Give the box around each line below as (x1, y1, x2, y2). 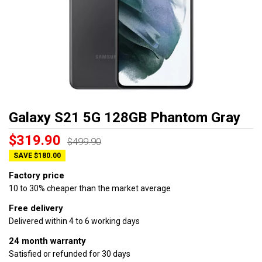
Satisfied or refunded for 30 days (9, 249, 130, 258)
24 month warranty (9, 236, 86, 246)
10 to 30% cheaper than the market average (9, 184, 171, 193)
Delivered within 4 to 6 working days (9, 216, 140, 226)
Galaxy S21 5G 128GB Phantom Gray (9, 109, 240, 126)
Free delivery (9, 203, 63, 213)
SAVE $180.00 (13, 151, 61, 160)
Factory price (9, 170, 64, 181)
